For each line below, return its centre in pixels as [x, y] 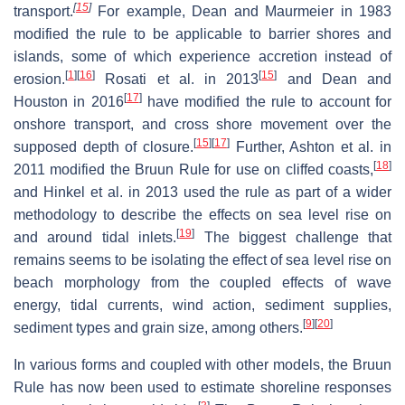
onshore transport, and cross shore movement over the [202, 124]
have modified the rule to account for [267, 101]
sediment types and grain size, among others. [158, 327]
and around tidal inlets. [95, 237]
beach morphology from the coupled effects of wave [202, 282]
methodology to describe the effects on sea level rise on [202, 214]
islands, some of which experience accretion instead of [202, 56]
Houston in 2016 [69, 101]
